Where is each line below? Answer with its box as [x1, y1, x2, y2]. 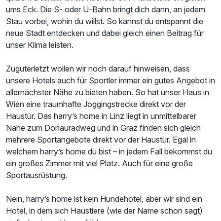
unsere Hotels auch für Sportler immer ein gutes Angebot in [6, 75, 215, 85]
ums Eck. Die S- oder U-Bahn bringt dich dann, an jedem [6, 4, 205, 14]
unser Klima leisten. [6, 39, 74, 50]
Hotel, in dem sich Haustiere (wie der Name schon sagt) [6, 205, 203, 216]
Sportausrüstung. [6, 170, 67, 180]
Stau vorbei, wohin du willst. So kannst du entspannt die [6, 16, 203, 26]
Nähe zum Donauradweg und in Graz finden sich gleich [6, 122, 201, 133]
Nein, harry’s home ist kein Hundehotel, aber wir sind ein [6, 193, 202, 204]
